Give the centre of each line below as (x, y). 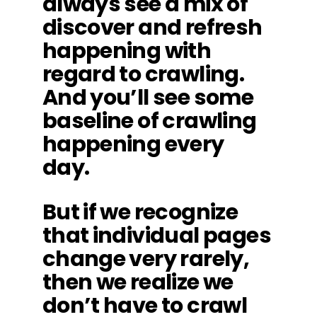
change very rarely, (146, 259)
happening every (133, 144)
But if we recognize (140, 212)
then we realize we (138, 282)
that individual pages (156, 235)
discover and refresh (152, 27)
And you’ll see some (148, 97)
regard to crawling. (143, 74)
